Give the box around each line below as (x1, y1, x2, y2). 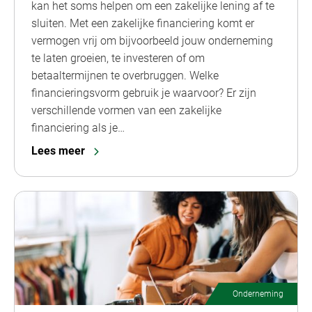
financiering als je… (31, 121, 125, 135)
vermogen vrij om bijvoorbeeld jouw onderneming (31, 34, 273, 48)
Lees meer (31, 144, 85, 158)
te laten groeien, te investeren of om (31, 52, 205, 65)
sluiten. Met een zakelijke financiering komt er (31, 17, 254, 31)
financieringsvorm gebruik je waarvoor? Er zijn (31, 86, 256, 100)
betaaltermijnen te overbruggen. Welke (31, 69, 219, 83)
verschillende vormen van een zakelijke (31, 104, 221, 118)
